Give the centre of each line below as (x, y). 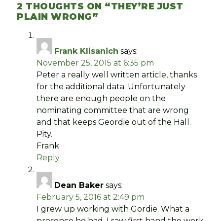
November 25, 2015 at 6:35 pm (95, 63)
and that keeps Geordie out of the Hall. (114, 122)
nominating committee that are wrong (113, 110)
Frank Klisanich (87, 51)
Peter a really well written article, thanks (117, 74)
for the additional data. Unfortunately (111, 86)
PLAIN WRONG (55, 17)
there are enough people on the (101, 98)
